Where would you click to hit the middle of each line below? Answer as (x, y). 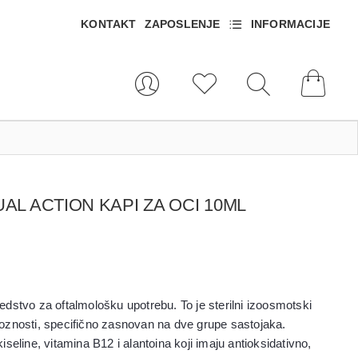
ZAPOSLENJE (182, 24)
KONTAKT (109, 24)
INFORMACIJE (290, 24)
